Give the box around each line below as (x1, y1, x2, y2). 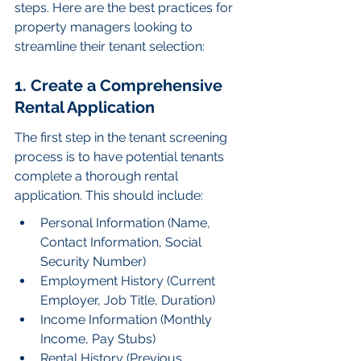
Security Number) (40, 254, 146, 270)
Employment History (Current (40, 273, 218, 289)
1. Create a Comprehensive (15, 75, 226, 95)
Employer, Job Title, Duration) (40, 293, 215, 309)
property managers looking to (15, 19, 196, 35)
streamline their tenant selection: (15, 39, 205, 55)
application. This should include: (15, 188, 203, 204)
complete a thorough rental (15, 168, 181, 185)
